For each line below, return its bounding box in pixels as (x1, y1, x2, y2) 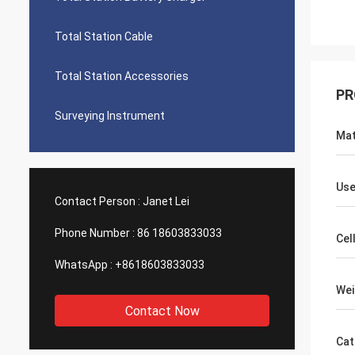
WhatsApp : (55, 258, 113, 271)
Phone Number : (55, 227, 135, 239)
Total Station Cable (55, 30, 153, 43)
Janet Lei (143, 195, 189, 208)
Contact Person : (55, 195, 140, 208)
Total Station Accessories (55, 70, 189, 82)
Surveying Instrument (55, 109, 165, 122)
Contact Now (124, 303, 200, 319)
